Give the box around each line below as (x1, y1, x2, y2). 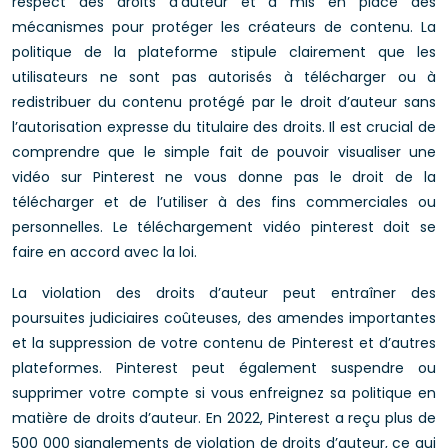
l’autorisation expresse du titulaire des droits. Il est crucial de (12, 117, 436, 137)
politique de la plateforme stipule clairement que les (12, 42, 436, 62)
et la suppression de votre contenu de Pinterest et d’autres (12, 333, 436, 353)
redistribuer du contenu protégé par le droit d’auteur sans (12, 92, 436, 112)
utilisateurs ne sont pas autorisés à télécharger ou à (12, 67, 436, 87)
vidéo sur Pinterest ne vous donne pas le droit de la (12, 167, 436, 187)
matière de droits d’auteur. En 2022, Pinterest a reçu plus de (12, 408, 436, 428)
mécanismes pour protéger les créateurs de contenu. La (12, 17, 436, 37)
